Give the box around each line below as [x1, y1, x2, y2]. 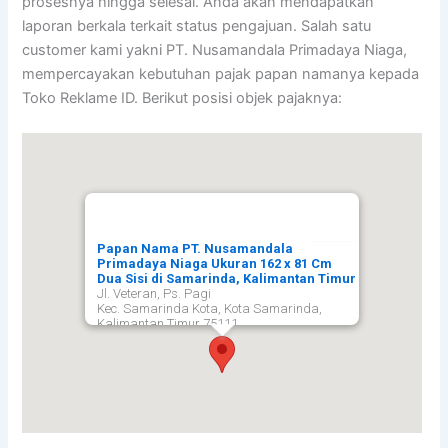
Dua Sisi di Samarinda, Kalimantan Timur [97, 271, 357, 287]
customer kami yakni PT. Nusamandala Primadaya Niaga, [22, 40, 408, 59]
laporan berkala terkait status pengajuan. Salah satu [22, 16, 372, 35]
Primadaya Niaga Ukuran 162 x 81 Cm [97, 256, 333, 272]
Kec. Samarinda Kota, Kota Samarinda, [97, 301, 323, 317]
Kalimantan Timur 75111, [97, 316, 242, 332]
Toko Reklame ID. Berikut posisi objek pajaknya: [22, 88, 343, 107]
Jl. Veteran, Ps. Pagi [97, 286, 212, 302]
